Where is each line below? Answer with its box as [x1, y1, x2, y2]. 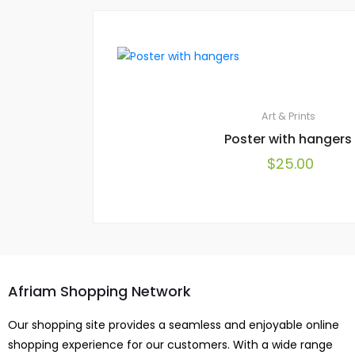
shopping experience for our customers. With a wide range [8, 337, 333, 353]
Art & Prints [261, 109, 315, 123]
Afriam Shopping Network [8, 281, 191, 301]
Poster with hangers [224, 130, 352, 148]
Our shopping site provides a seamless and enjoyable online [8, 317, 339, 333]
